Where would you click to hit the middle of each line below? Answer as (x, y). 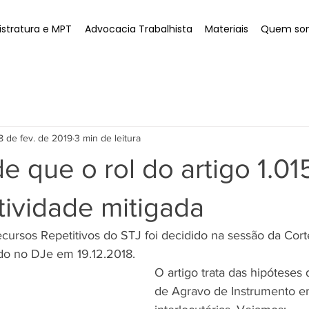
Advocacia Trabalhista (138, 29)
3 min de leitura (108, 138)
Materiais (227, 29)
